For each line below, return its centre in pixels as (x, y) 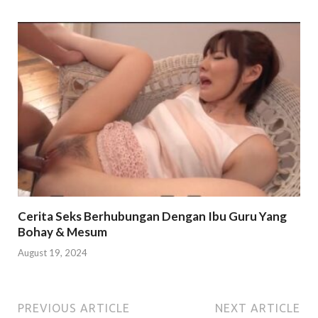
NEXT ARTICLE (258, 308)
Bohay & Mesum (62, 232)
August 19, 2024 (53, 252)
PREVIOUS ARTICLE (74, 308)
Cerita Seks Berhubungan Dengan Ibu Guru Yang (152, 216)
